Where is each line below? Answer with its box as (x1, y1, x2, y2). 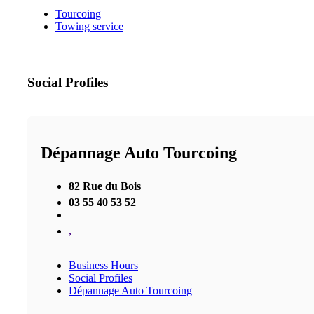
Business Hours (69, 259, 138, 271)
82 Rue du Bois (69, 179, 141, 192)
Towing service (55, 20, 123, 33)
